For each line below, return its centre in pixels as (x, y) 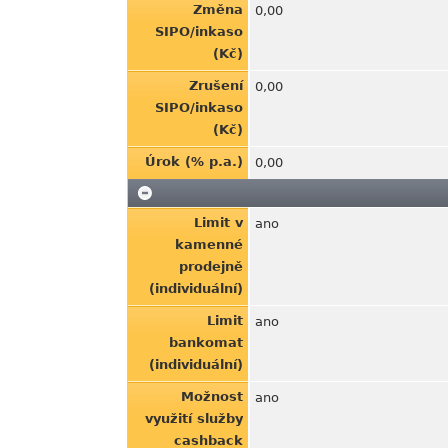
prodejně (211, 266)
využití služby (194, 418)
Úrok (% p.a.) (194, 161)
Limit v (218, 222)
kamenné (209, 244)
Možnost (212, 396)
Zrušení (216, 85)
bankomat (206, 342)
